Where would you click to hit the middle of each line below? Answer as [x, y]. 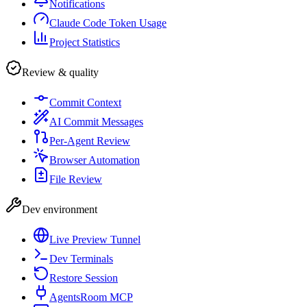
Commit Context [85, 103]
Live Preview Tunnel [95, 240]
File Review [76, 180]
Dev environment [60, 210]
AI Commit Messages [96, 122]
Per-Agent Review [90, 141]
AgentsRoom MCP [91, 297]
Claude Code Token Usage [108, 23]
